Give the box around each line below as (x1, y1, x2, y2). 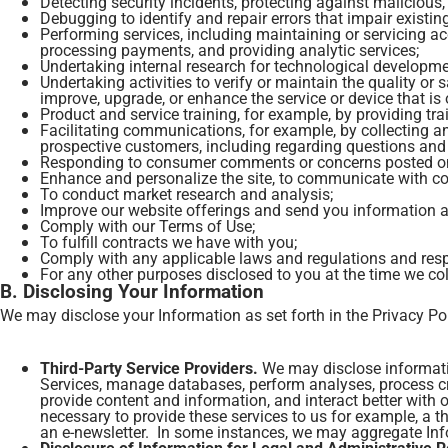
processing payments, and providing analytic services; (40, 39, 419, 60)
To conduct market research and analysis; (40, 183, 333, 204)
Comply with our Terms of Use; (40, 215, 255, 236)
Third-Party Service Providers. (40, 357, 262, 378)
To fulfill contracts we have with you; (40, 231, 297, 252)
